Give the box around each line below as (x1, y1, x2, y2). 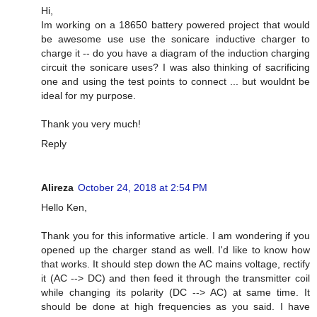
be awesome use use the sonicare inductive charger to (41, 33, 310, 45)
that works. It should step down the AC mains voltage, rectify (41, 258, 310, 270)
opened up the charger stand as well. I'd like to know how (41, 244, 310, 256)
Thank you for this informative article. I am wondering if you (41, 230, 310, 242)
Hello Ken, (41, 202, 87, 214)
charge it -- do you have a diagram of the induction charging (41, 47, 310, 59)
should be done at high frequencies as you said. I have (41, 301, 310, 313)
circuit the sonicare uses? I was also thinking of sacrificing (41, 62, 310, 74)
